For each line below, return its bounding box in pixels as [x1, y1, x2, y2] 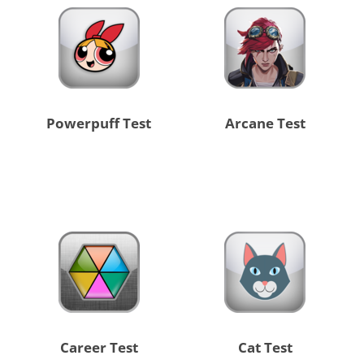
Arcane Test [224, 114, 305, 133]
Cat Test [237, 338, 292, 357]
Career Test [59, 338, 138, 357]
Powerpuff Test [46, 114, 152, 133]
